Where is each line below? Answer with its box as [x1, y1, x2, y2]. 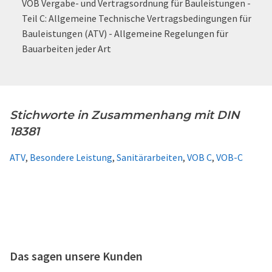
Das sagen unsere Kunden [10, 248, 143, 263]
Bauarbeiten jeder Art [22, 42, 111, 55]
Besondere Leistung [30, 151, 112, 163]
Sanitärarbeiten [117, 151, 183, 163]
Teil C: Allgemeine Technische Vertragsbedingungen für [22, 12, 251, 24]
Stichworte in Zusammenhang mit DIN [10, 108, 239, 122]
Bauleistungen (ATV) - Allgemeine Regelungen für [22, 27, 228, 39]
